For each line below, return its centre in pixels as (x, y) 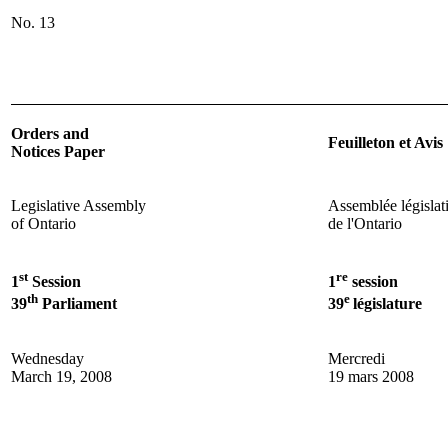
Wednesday (47, 358)
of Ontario (43, 223)
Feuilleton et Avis (385, 142)
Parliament (77, 304)
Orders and (50, 133)
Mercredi (356, 358)
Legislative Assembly (78, 205)
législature (387, 304)
